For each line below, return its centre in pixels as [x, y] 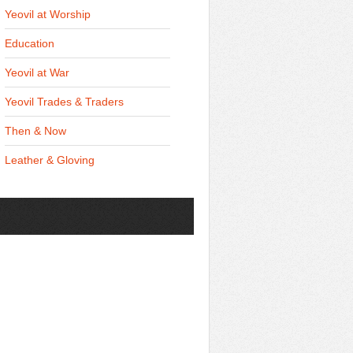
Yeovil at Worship [48, 14]
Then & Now [35, 131]
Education [30, 43]
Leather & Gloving [50, 160]
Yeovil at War [37, 72]
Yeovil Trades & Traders [64, 102]
